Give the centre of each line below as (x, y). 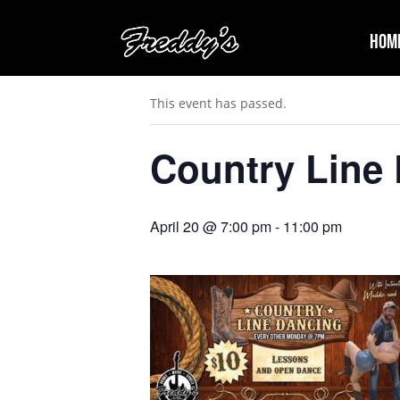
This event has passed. (218, 103)
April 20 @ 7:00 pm (211, 226)
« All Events (190, 46)
